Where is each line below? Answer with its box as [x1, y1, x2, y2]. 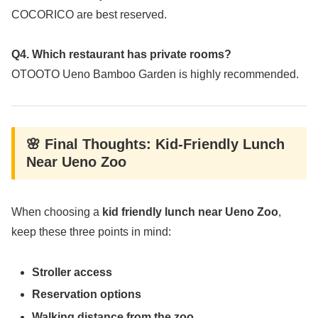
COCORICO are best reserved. [11, 8, 167, 21]
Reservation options [32, 288, 142, 301]
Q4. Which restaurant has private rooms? [11, 48, 231, 61]
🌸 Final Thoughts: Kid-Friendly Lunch [26, 136, 285, 152]
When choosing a [11, 206, 102, 219]
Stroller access [32, 266, 113, 279]
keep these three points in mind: [11, 226, 171, 238]
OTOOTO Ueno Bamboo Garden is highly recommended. [11, 68, 299, 81]
